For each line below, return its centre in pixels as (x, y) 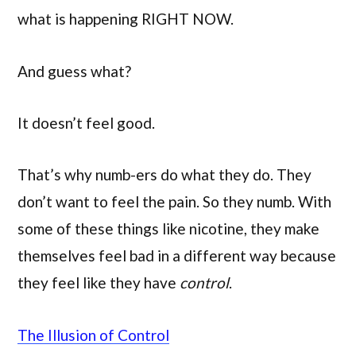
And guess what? (74, 71)
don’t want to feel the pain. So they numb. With (174, 202)
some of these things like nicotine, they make (168, 229)
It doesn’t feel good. (86, 122)
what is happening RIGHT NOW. (126, 19)
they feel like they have (99, 283)
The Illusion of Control (93, 335)
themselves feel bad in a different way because (177, 256)
